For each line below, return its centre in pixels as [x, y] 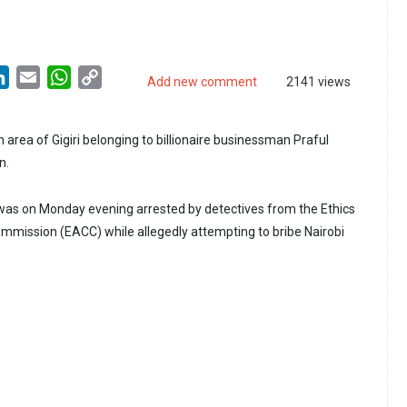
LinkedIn [36, 76]
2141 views [318, 82]
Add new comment [202, 82]
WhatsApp [104, 76]
